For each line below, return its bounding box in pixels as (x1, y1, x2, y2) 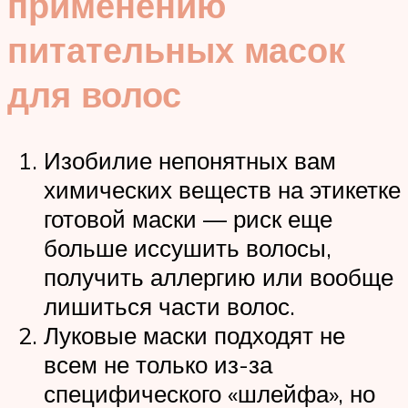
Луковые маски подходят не (44, 321, 345, 351)
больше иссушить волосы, (44, 233, 331, 263)
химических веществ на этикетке (44, 175, 401, 205)
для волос (7, 72, 181, 117)
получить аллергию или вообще (44, 262, 393, 292)
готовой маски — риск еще (44, 204, 332, 234)
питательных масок (7, 27, 345, 73)
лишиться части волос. (44, 291, 295, 321)
